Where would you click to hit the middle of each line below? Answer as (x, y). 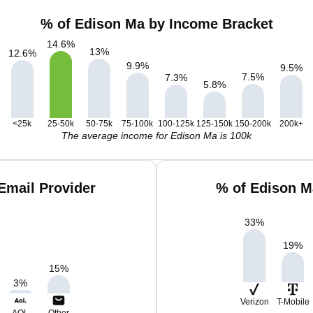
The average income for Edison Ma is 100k (156, 136)
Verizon (254, 302)
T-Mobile (293, 302)
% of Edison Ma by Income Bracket (156, 24)
